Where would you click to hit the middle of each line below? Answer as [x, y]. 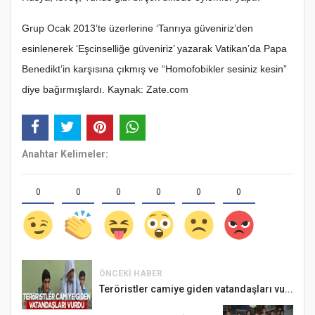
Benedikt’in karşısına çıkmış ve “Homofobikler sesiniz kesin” [154, 69]
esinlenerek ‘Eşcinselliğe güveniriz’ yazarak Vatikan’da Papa [154, 49]
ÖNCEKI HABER [131, 273]
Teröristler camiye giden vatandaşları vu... [196, 289]
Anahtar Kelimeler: [65, 154]
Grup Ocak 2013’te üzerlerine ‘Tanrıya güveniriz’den [137, 28]
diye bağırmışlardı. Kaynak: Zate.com [105, 90]
